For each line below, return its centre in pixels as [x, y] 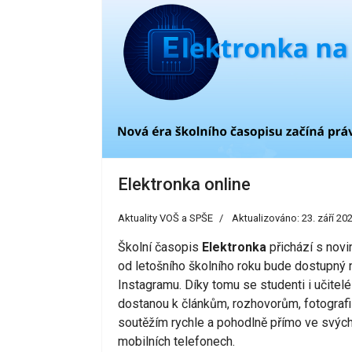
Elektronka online [184, 185]
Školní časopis [160, 247]
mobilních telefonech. [176, 342]
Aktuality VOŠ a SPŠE [165, 218]
